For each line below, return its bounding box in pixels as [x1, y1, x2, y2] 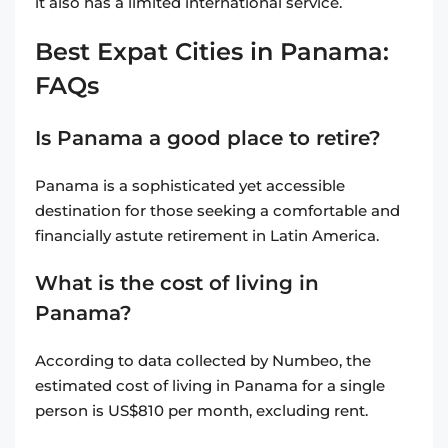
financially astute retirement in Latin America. [35, 226, 379, 246]
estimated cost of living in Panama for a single [35, 376, 385, 396]
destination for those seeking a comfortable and [35, 201, 400, 221]
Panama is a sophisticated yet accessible [35, 176, 345, 196]
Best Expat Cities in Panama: [35, 37, 389, 67]
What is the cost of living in [35, 271, 319, 296]
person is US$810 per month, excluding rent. [35, 401, 372, 421]
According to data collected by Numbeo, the [35, 351, 371, 371]
